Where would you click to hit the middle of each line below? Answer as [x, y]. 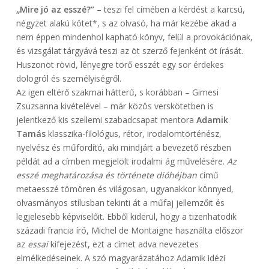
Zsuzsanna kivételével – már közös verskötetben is [115, 106]
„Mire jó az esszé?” [55, 10]
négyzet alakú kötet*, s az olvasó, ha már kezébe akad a [126, 23]
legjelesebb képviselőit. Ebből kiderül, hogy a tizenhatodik [126, 217]
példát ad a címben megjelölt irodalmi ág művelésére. [121, 162]
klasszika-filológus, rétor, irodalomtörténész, [133, 134]
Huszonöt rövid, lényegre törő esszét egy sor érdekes [120, 65]
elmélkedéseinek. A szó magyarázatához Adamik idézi [120, 258]
